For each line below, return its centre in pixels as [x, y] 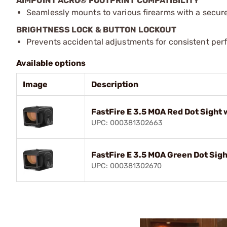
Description [115, 84]
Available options [51, 63]
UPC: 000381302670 [126, 166]
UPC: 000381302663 [127, 123]
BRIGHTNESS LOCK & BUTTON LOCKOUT [97, 30]
